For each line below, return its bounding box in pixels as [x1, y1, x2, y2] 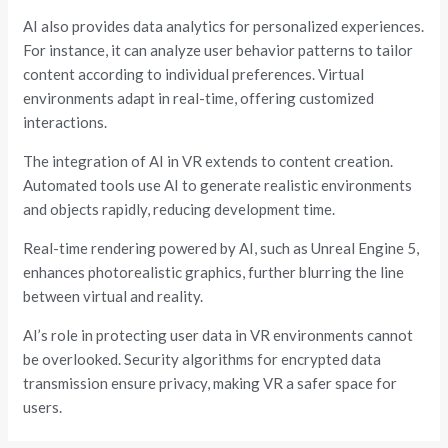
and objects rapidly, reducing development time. [23, 199, 336, 218]
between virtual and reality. [23, 286, 204, 305]
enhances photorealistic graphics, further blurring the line [23, 262, 405, 281]
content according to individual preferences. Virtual [23, 64, 365, 83]
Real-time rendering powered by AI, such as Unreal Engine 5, [23, 238, 420, 257]
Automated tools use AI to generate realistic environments [23, 175, 413, 194]
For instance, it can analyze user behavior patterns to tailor [23, 40, 414, 59]
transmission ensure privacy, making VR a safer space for [23, 373, 398, 392]
